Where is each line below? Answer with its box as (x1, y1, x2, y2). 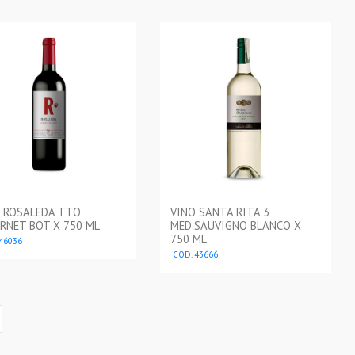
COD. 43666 (170, 249, 218, 261)
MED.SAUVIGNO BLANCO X (170, 218, 301, 234)
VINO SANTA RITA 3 (170, 204, 269, 220)
